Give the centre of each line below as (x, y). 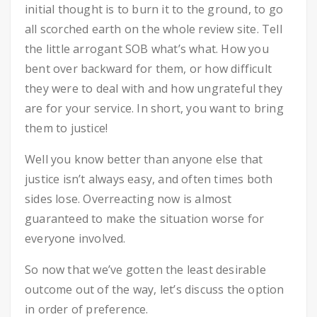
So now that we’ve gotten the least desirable (145, 270)
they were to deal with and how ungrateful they (154, 89)
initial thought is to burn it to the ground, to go (154, 10)
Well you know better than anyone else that (144, 160)
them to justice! (67, 128)
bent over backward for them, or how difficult (149, 69)
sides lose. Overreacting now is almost (128, 199)
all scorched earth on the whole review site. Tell (154, 29)
